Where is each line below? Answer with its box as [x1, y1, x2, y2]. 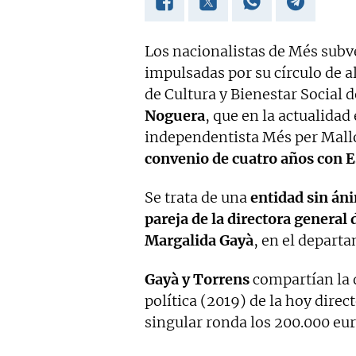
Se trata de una [145, 188, 247, 207]
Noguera [145, 106, 205, 125]
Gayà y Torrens [145, 270, 250, 288]
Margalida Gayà [145, 231, 253, 250]
